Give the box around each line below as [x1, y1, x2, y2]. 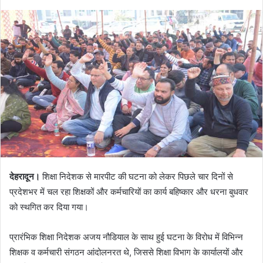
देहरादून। [9, 170, 40, 182]
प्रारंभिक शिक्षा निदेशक [9, 231, 83, 242]
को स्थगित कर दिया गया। [9, 201, 89, 213]
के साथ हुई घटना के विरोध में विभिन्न [129, 231, 243, 242]
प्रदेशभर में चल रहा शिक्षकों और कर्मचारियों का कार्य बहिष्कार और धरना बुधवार [9, 186, 248, 197]
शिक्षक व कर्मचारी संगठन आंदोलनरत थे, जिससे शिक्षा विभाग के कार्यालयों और [9, 246, 243, 258]
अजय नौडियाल [83, 231, 129, 242]
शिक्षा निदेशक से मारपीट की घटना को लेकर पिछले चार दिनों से [40, 170, 233, 182]
